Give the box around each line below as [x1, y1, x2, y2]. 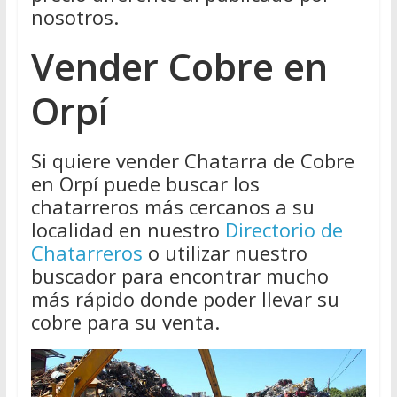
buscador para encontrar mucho [30, 261, 329, 289]
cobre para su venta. [30, 307, 220, 335]
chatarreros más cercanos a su [30, 192, 315, 220]
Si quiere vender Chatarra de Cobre [30, 146, 354, 174]
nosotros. [30, 3, 119, 30]
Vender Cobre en [30, 40, 328, 91]
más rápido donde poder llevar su [30, 284, 339, 312]
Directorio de [224, 215, 343, 243]
